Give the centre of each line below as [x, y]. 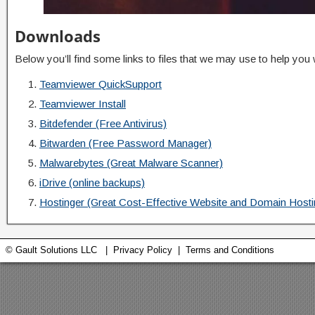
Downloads [58, 36]
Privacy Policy [143, 250]
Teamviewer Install [83, 103]
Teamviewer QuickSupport [101, 84]
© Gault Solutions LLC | [59, 250]
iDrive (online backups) [92, 182]
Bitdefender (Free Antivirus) [103, 123]
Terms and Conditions [230, 250]
